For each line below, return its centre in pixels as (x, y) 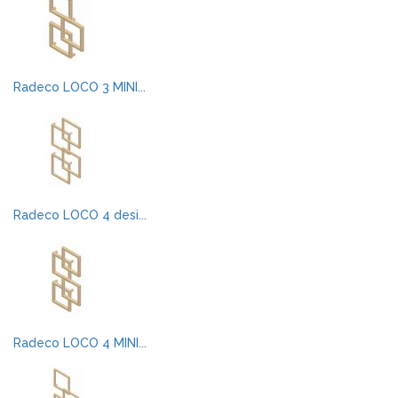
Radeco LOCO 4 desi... (80, 215)
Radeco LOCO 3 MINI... (80, 87)
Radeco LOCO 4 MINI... (80, 343)
